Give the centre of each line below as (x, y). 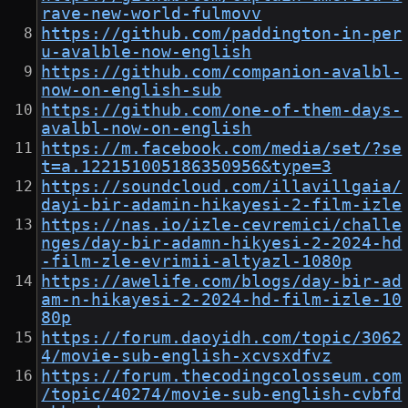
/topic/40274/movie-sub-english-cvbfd (222, 395)
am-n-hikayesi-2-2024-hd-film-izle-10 (222, 300)
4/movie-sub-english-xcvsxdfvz (187, 357)
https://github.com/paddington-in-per (222, 34)
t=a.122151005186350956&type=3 (187, 167)
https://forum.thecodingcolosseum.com (222, 377)
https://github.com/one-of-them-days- (222, 111)
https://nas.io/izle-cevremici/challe (222, 225)
